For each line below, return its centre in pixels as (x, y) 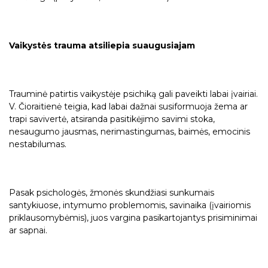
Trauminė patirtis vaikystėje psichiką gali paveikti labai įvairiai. (133, 94)
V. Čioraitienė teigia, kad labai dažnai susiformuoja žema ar (128, 107)
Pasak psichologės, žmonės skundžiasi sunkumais (112, 193)
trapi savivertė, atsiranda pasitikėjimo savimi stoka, (112, 119)
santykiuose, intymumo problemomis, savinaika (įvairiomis (130, 205)
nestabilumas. (38, 144)
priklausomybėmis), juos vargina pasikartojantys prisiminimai (133, 218)
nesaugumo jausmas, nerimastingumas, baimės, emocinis (130, 132)
